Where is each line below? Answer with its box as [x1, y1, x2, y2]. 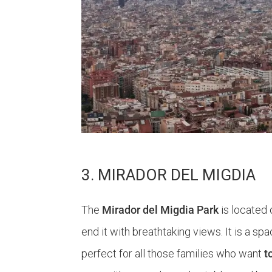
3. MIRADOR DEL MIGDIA [81, 165, 256, 184]
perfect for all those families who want [81, 246, 265, 260]
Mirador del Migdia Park [102, 203, 219, 216]
